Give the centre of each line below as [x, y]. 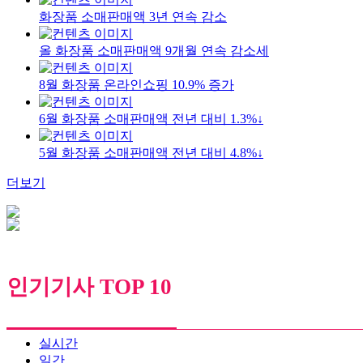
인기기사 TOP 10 [89, 287]
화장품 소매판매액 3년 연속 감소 [133, 16]
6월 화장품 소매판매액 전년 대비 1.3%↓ [151, 118]
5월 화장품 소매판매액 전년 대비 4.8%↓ [151, 152]
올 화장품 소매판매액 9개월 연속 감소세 [154, 50]
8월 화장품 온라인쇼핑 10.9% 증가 [137, 84]
